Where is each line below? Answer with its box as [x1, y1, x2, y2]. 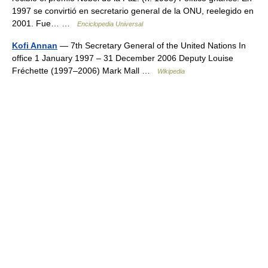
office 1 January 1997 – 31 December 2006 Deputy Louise [12, 53, 233, 63]
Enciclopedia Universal [77, 20, 143, 28]
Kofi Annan [12, 41, 57, 50]
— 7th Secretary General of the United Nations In [57, 41, 246, 50]
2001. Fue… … [12, 19, 77, 28]
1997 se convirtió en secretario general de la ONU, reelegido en [12, 6, 254, 16]
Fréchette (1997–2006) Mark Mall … [12, 66, 157, 75]
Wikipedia [157, 68, 185, 75]
